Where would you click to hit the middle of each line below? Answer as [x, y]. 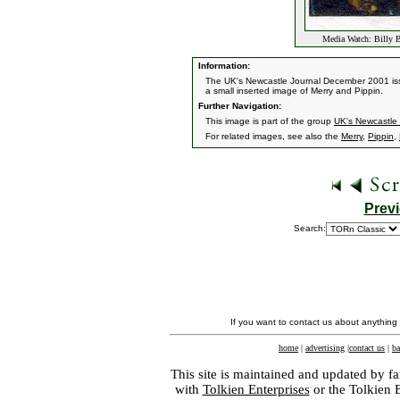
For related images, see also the [273, 136]
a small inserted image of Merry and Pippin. [294, 91]
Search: [310, 228]
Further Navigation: [238, 106]
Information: [223, 66]
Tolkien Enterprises [256, 389]
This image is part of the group [270, 121]
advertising [325, 348]
